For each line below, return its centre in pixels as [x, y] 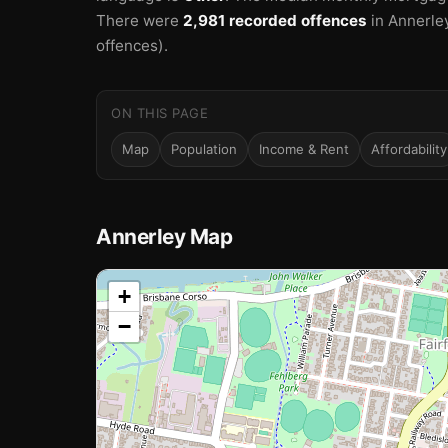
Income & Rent [304, 149]
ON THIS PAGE [160, 113]
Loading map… [145, 328]
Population [204, 149]
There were [139, 20]
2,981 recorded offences [275, 20]
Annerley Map [164, 236]
